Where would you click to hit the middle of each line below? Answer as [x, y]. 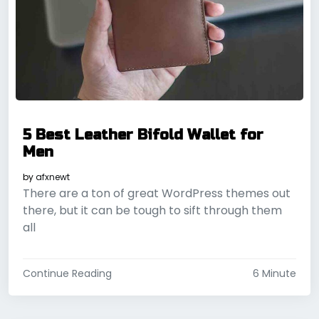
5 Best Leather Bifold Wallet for [143, 135]
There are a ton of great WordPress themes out [157, 193]
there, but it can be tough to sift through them [152, 210]
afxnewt [53, 177]
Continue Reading [67, 273]
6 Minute [274, 273]
